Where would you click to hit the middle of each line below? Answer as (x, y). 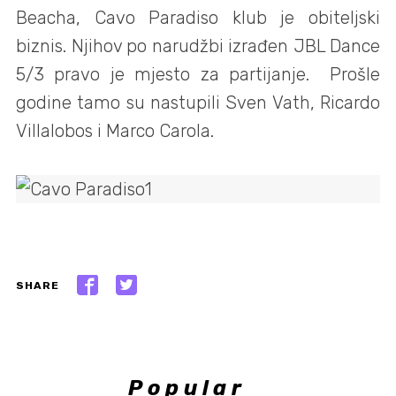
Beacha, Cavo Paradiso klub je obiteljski (198, 18)
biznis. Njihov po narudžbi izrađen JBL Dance (198, 46)
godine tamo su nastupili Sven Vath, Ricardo (198, 103)
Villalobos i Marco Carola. (115, 131)
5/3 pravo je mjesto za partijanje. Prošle (198, 75)
